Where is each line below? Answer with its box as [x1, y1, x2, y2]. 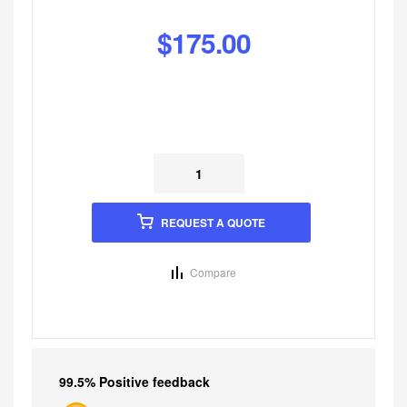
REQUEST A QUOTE [161, 213, 265, 231]
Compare [189, 263, 236, 280]
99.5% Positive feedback [59, 372, 210, 392]
